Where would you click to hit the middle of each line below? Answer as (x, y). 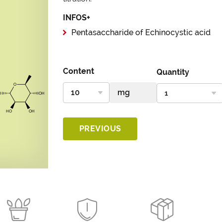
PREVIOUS (100, 129)
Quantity (173, 72)
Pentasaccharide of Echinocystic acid (141, 32)
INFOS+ (77, 18)
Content (79, 71)
